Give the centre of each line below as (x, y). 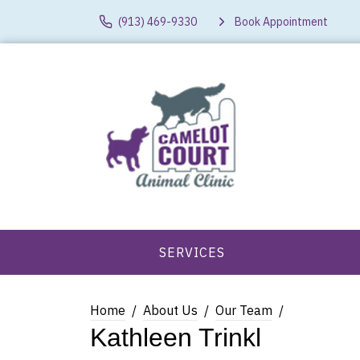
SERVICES (192, 252)
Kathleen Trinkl (176, 337)
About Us (170, 310)
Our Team (244, 310)
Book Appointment (281, 21)
